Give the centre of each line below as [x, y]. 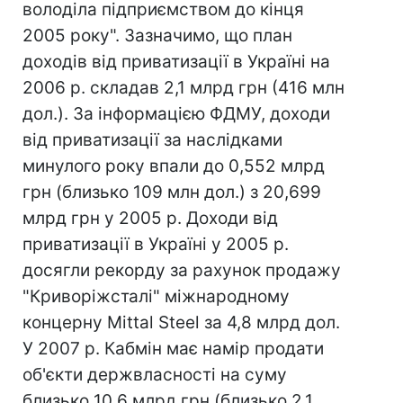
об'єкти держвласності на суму [155, 375]
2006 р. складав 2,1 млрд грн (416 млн [184, 88]
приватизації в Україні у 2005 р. [156, 244]
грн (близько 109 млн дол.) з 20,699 [172, 192]
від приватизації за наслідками [152, 140]
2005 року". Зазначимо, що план [157, 36]
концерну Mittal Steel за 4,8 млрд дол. [181, 322]
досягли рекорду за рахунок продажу [182, 270]
